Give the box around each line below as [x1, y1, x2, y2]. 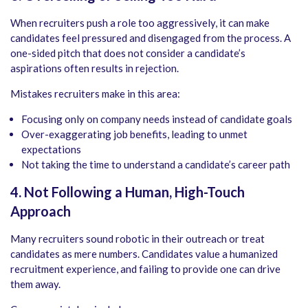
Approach [10, 203, 71, 220]
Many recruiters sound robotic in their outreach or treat [10, 232, 265, 245]
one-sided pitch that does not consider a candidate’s [10, 47, 245, 60]
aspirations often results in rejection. [10, 62, 179, 75]
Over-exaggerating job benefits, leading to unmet [21, 128, 247, 141]
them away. [10, 278, 60, 291]
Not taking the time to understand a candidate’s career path [21, 158, 290, 171]
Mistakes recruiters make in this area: [10, 87, 180, 100]
